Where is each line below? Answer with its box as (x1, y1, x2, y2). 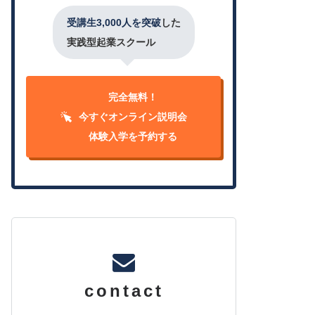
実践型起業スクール (67, 37, 155, 49)
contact (84, 281, 164, 301)
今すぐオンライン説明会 (78, 111, 187, 123)
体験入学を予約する (88, 131, 177, 143)
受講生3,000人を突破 (67, 17, 161, 29)
